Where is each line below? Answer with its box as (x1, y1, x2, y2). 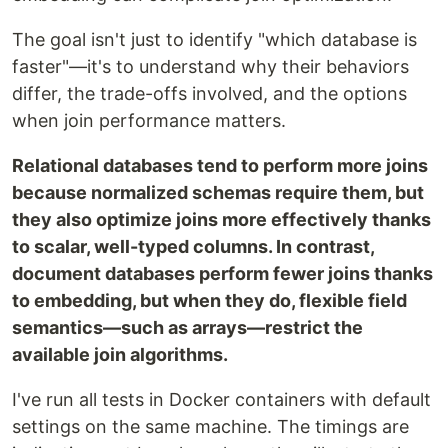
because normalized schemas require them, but (12, 182, 424, 204)
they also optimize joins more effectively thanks (12, 209, 431, 231)
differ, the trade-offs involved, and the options (12, 83, 407, 105)
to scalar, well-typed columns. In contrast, (12, 236, 374, 258)
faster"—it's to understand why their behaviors (12, 56, 409, 78)
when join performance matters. (12, 110, 286, 132)
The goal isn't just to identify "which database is (12, 29, 417, 51)
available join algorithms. (12, 344, 228, 366)
